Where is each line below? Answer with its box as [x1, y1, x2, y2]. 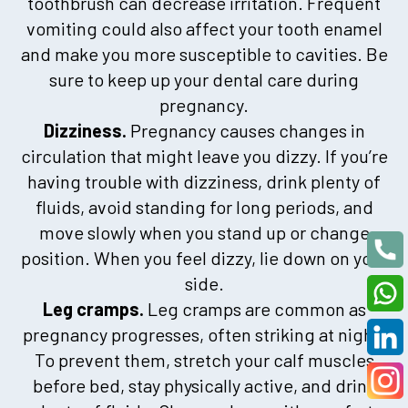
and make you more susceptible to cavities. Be [20, 42, 388, 65]
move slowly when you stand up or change [38, 220, 370, 243]
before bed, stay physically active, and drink [32, 373, 376, 396]
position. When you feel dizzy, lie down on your [20, 246, 388, 269]
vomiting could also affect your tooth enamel [25, 16, 382, 39]
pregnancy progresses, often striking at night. [23, 322, 385, 345]
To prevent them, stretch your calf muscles [34, 348, 374, 371]
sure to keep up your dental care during [49, 67, 359, 90]
